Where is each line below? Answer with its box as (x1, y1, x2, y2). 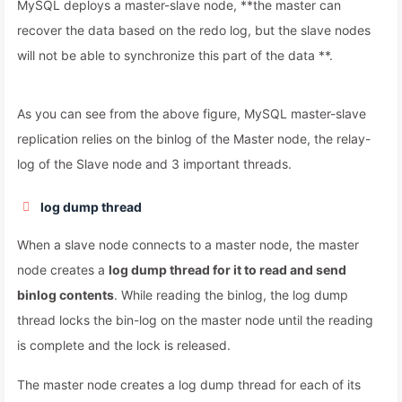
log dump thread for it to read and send (109, 262, 346, 277)
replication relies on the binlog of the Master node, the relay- (17, 131, 371, 146)
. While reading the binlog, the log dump (114, 287, 348, 302)
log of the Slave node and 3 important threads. (17, 156, 292, 171)
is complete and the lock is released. (17, 337, 231, 353)
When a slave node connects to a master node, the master (17, 237, 359, 252)
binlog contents (17, 287, 114, 302)
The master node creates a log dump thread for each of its (17, 377, 361, 392)
